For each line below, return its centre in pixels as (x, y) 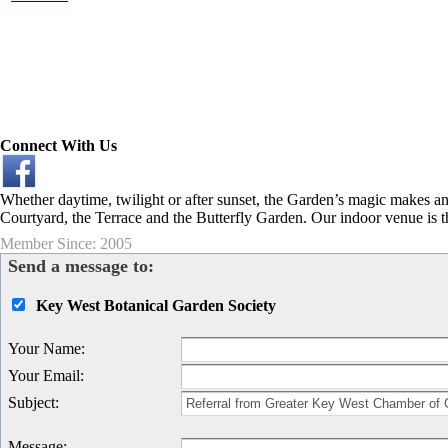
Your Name (44, 349)
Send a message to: (81, 266)
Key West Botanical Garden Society (156, 306)
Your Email (44, 376)
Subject (31, 403)
